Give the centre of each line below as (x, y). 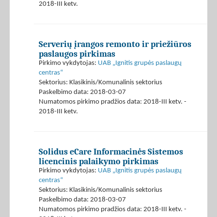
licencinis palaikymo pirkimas (99, 162)
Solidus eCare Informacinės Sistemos (111, 152)
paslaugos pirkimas (77, 54)
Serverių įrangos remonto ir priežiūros (115, 44)
